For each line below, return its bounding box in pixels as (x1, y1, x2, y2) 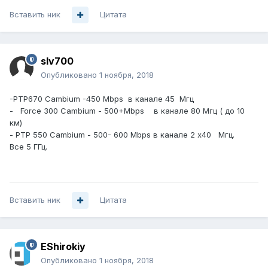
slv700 (41, 55, 74, 68)
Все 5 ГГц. (10, 142, 47, 152)
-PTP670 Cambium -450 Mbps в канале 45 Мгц (10, 94, 194, 104)
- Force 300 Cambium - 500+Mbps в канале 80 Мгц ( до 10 (10, 106, 245, 116)
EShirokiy (41, 240, 86, 253)
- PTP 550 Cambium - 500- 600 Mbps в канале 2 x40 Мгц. (10, 130, 234, 140)
